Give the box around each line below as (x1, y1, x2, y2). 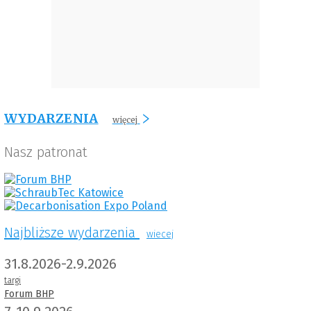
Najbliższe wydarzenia (4, 224, 135, 242)
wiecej (146, 228, 174, 241)
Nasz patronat (4, 143, 87, 160)
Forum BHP (4, 287, 54, 300)
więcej (112, 114, 137, 125)
